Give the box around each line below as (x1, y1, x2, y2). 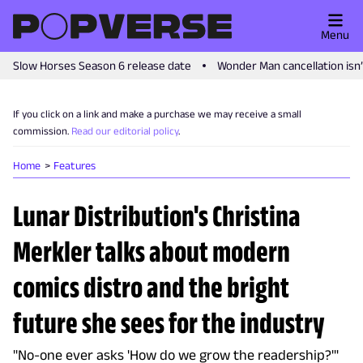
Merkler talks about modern (13, 234, 290, 268)
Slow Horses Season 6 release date (13, 58, 191, 72)
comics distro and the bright (13, 270, 289, 304)
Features (53, 159, 96, 172)
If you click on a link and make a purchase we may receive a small (13, 108, 301, 120)
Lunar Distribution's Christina (13, 199, 301, 233)
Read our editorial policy (71, 125, 178, 137)
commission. (13, 125, 69, 137)
